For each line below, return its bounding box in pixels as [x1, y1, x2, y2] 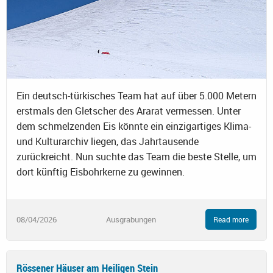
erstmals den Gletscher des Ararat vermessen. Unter [16, 104, 241, 118]
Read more [213, 214, 249, 225]
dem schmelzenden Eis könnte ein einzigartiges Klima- [16, 119, 251, 133]
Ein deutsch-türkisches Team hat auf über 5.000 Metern [16, 89, 257, 103]
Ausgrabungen [106, 213, 156, 225]
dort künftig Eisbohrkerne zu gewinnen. [16, 165, 185, 179]
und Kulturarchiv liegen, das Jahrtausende [16, 135, 199, 149]
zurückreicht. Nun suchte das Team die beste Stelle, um [16, 150, 257, 164]
